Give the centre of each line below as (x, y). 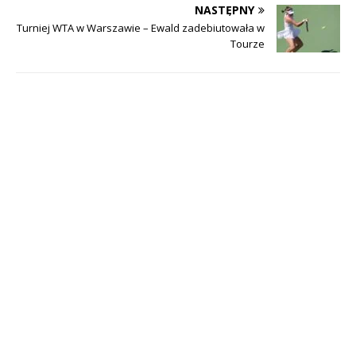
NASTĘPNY (224, 10)
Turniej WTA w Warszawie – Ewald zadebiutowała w (141, 28)
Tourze (248, 44)
